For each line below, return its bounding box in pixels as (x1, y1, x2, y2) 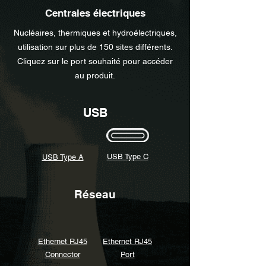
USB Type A (42, 153, 84, 161)
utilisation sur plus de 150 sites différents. (17, 42, 173, 52)
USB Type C (106, 152, 148, 161)
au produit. (75, 71, 115, 80)
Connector (45, 250, 80, 259)
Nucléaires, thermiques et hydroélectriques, (13, 28, 177, 37)
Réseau (74, 188, 116, 201)
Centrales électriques (45, 7, 145, 19)
